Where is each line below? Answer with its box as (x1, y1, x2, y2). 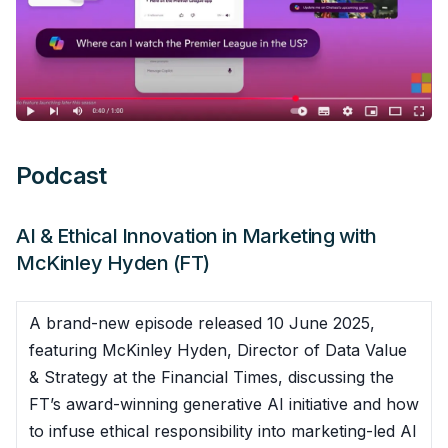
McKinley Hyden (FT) (16, 250, 210, 275)
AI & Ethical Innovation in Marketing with (16, 223, 377, 248)
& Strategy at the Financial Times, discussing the (29, 366, 394, 387)
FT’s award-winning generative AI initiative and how (29, 393, 419, 414)
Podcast (16, 160, 107, 190)
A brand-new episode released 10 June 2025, (29, 312, 375, 333)
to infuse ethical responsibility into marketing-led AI (29, 420, 417, 441)
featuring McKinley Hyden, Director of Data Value (29, 339, 407, 360)
